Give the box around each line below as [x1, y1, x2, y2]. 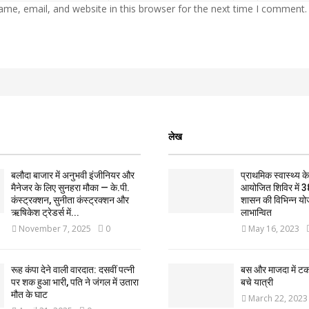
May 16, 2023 [248, 223, 299, 235]
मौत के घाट [10, 289, 48, 301]
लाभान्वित [241, 207, 272, 219]
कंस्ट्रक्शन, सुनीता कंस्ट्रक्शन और [10, 195, 129, 206]
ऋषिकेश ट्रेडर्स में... [10, 207, 79, 219]
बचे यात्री [241, 277, 273, 288]
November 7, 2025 [18, 223, 91, 235]
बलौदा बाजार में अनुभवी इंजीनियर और [10, 170, 134, 181]
